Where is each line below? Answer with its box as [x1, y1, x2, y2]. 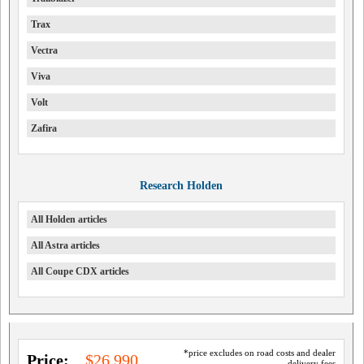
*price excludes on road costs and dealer [183, 348, 336, 357]
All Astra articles [31, 240, 100, 251]
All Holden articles [31, 214, 107, 225]
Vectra [31, 45, 58, 56]
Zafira [31, 123, 57, 134]
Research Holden [139, 180, 223, 192]
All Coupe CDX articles [31, 266, 129, 277]
